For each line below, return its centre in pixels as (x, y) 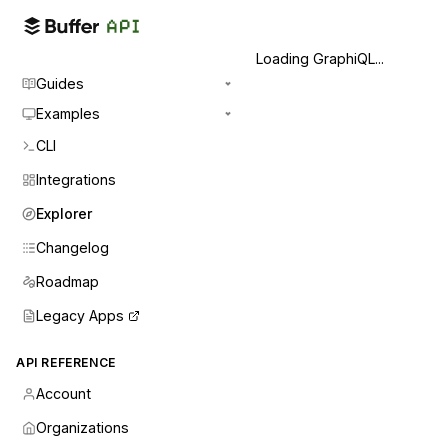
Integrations (76, 179)
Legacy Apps (80, 315)
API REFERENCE (66, 362)
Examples (68, 113)
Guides (60, 83)
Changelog (72, 247)
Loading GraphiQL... (320, 58)
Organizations (82, 427)
